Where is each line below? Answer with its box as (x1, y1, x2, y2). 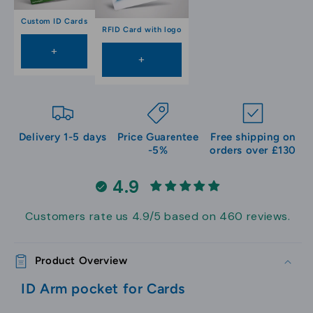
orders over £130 (210, 143, 296, 156)
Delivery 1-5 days (18, 130, 107, 143)
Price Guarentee (117, 130, 199, 143)
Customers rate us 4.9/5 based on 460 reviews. (25, 209, 291, 224)
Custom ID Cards (21, 17, 88, 27)
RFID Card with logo (102, 25, 182, 35)
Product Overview (34, 254, 128, 268)
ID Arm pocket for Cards (21, 279, 186, 297)
